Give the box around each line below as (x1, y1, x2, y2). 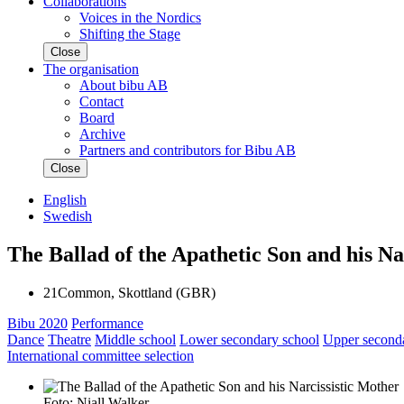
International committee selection (7, 348, 194, 364)
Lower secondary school (179, 332, 319, 348)
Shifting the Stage (79, 26, 180, 42)
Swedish (43, 208, 92, 225)
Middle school (95, 332, 176, 348)
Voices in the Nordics (79, 10, 201, 26)
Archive (79, 126, 125, 142)
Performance (71, 316, 143, 332)
